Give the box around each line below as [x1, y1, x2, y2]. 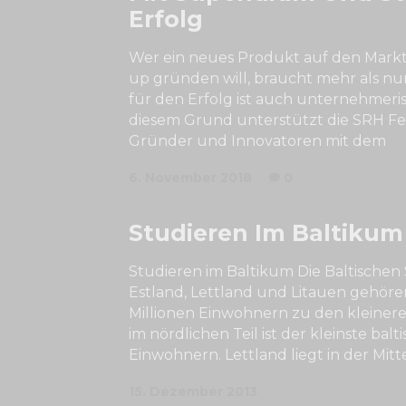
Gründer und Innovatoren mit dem [129, 132, 386, 150]
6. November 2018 [129, 169, 252, 186]
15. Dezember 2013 [129, 383, 257, 400]
